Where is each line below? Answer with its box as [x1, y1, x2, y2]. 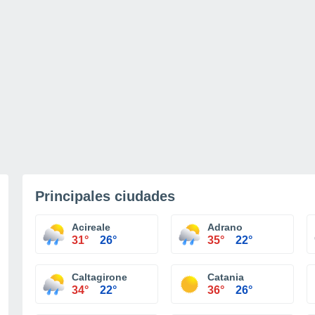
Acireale [72, 221, 110, 233]
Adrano [207, 221, 243, 233]
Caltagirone [72, 271, 127, 283]
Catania [207, 271, 244, 283]
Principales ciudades [35, 188, 175, 204]
